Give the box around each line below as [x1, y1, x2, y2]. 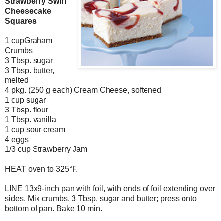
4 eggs [5, 135, 29, 144]
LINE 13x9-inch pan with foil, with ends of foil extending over [5, 184, 215, 193]
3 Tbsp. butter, [5, 66, 54, 75]
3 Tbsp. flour [5, 106, 48, 114]
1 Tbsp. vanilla [5, 115, 56, 124]
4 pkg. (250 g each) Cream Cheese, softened [5, 86, 161, 95]
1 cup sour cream [5, 125, 65, 134]
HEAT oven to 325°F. [5, 165, 78, 174]
